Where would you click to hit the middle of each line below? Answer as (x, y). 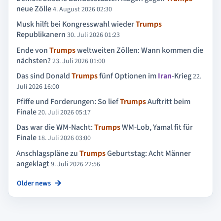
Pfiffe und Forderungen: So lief (68, 102)
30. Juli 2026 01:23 (93, 35)
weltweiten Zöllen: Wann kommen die (139, 50)
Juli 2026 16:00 (38, 87)
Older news (34, 183)
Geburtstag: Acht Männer (148, 153)
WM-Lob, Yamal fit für (157, 128)
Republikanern (41, 35)
